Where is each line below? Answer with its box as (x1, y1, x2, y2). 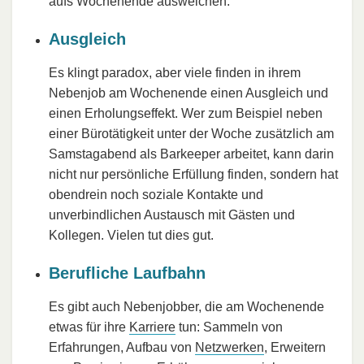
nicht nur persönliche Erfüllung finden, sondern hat (49, 167, 338, 182)
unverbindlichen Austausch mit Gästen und (49, 208, 295, 223)
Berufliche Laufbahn (49, 264, 206, 283)
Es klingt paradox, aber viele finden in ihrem (49, 66, 301, 80)
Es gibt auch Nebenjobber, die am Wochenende (49, 300, 324, 314)
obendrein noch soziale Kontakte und (49, 188, 263, 202)
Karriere (129, 320, 175, 335)
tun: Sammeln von (175, 320, 283, 335)
